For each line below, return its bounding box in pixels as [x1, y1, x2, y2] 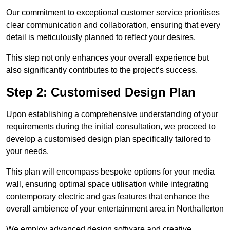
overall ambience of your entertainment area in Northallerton [6, 204, 224, 214]
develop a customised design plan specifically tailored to [6, 135, 211, 144]
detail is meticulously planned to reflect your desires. [6, 33, 196, 42]
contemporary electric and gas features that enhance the [6, 192, 209, 201]
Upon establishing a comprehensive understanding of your [6, 110, 218, 119]
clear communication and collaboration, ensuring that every [6, 21, 220, 30]
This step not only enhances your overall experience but [6, 53, 209, 63]
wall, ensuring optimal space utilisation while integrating [6, 180, 209, 189]
